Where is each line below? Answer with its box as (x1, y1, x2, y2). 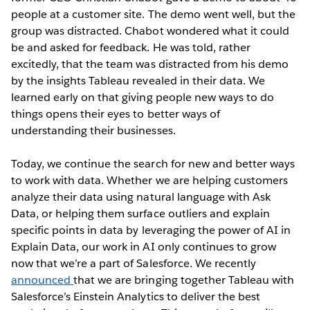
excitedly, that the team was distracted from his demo (11, 56, 289, 71)
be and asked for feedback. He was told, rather (11, 39, 250, 55)
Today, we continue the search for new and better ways (11, 156, 295, 171)
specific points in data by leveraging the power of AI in (11, 222, 291, 237)
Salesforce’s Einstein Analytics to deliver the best (11, 289, 260, 304)
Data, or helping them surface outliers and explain (11, 206, 270, 221)
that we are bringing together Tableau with (73, 272, 295, 287)
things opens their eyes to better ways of (11, 106, 220, 121)
